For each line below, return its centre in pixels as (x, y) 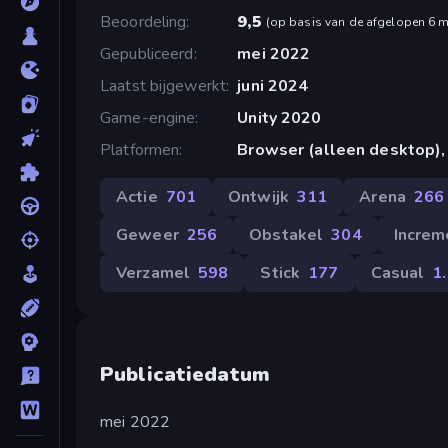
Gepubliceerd (147, 53)
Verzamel (153, 272)
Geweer (147, 234)
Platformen (140, 149)
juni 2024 (273, 85)
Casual (397, 272)
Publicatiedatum (185, 374)
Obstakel (286, 234)
